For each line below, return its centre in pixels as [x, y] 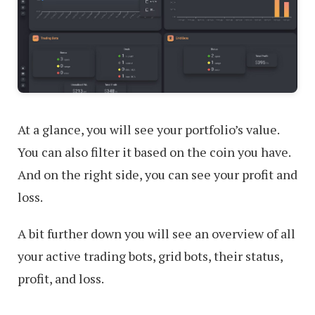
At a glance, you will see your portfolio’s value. [148, 130]
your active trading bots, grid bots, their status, [150, 256]
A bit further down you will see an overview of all [156, 234]
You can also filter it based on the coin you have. [154, 152]
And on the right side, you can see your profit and [157, 175]
